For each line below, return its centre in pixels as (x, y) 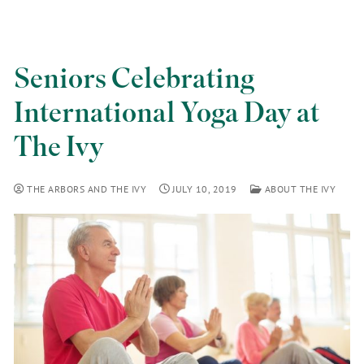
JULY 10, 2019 (205, 189)
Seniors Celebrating (134, 79)
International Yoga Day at (167, 113)
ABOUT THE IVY (299, 189)
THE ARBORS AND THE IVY (85, 189)
